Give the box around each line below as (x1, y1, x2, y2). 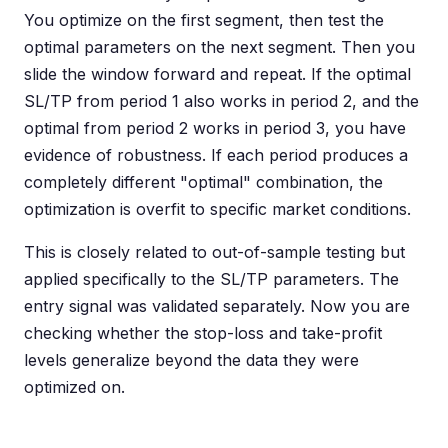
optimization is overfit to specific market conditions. (24, 199, 411, 219)
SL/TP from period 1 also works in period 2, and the (24, 91, 419, 111)
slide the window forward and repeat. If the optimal (24, 64, 411, 84)
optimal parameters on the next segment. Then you (24, 37, 415, 57)
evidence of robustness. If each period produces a (24, 145, 408, 165)
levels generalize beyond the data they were (24, 350, 359, 370)
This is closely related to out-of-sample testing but (24, 242, 405, 262)
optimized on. (24, 377, 125, 397)
